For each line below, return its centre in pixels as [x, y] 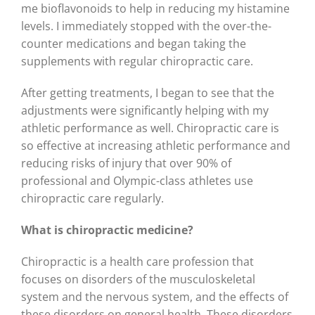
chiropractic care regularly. [92, 199]
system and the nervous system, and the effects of [155, 297]
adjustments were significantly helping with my [145, 111]
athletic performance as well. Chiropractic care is [150, 128]
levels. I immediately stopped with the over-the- [146, 26]
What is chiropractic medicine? [107, 230]
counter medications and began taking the [134, 44]
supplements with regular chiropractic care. [137, 62]
